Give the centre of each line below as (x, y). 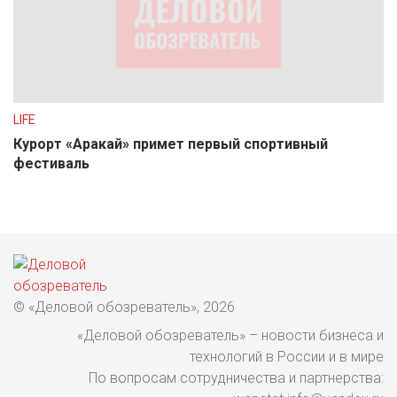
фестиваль (51, 163)
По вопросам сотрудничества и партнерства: (236, 378)
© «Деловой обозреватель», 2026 (124, 307)
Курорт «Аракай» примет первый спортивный (171, 144)
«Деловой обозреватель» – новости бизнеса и (230, 335)
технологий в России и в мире (287, 357)
